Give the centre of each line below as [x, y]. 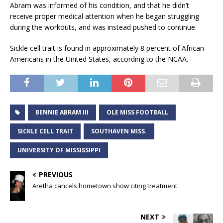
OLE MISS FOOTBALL [137, 112]
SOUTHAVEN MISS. [119, 131]
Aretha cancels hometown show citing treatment [105, 185]
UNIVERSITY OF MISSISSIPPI [59, 150]
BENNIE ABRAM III [62, 112]
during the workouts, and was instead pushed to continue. [103, 27]
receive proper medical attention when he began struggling [105, 16]
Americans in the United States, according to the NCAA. [99, 59]
